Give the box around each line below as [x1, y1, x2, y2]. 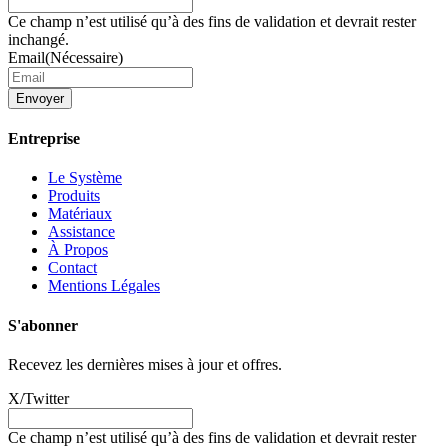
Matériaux [48, 205, 112, 223]
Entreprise [8, 130, 80, 148]
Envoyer [16, 90, 64, 106]
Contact [48, 259, 97, 277]
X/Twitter [8, 389, 69, 407]
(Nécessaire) [45, 48, 123, 66]
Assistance [48, 223, 115, 241]
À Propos [48, 241, 108, 259]
